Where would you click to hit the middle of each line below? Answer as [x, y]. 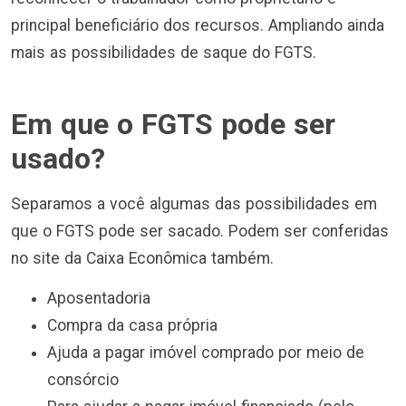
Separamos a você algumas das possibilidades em [194, 203]
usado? [58, 158]
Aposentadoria [101, 299]
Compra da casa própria [135, 326]
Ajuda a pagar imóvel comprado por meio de [206, 353]
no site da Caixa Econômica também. [142, 258]
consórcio [85, 380]
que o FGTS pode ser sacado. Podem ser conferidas [200, 231]
